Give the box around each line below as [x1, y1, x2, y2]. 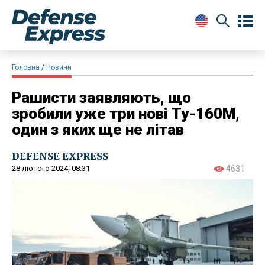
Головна [12, 63, 40, 72]
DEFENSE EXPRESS [12, 150, 108, 162]
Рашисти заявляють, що [12, 88, 191, 106]
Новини [46, 63, 72, 72]
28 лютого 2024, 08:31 [12, 163, 90, 173]
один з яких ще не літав [12, 120, 184, 138]
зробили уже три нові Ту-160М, [12, 104, 240, 122]
